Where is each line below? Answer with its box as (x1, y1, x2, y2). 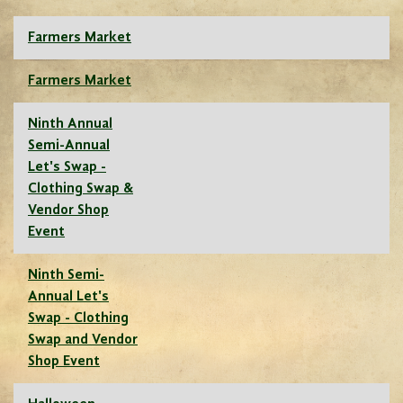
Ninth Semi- (28, 268, 104, 283)
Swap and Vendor (28, 333, 138, 348)
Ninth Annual (28, 117, 112, 132)
